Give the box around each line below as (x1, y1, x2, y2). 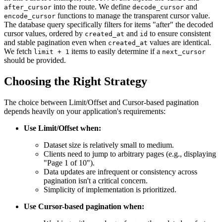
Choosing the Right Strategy (4, 75, 147, 88)
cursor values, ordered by (4, 29, 85, 38)
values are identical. (148, 38, 211, 47)
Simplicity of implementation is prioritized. (44, 185, 176, 194)
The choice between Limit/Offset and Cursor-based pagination (4, 98, 199, 107)
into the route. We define (52, 2, 132, 11)
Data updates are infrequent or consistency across (44, 167, 197, 176)
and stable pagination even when (4, 38, 108, 47)
